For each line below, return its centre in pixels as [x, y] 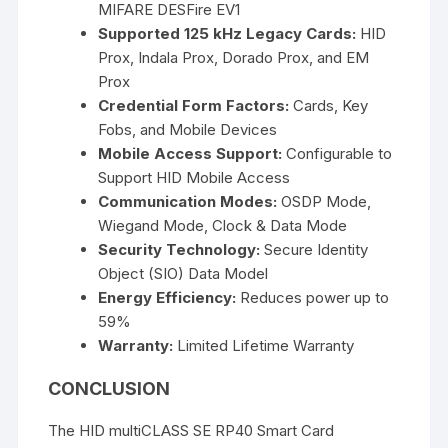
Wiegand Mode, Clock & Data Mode [223, 226]
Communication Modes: [188, 202]
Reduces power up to [313, 298]
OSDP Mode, [324, 202]
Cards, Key [329, 106]
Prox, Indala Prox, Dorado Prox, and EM [234, 58]
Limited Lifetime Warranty [264, 346]
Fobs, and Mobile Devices [188, 130]
